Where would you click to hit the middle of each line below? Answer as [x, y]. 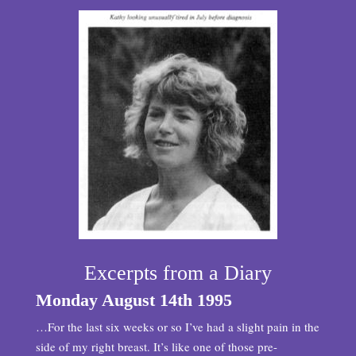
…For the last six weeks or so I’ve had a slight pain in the [177, 327]
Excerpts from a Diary [178, 273]
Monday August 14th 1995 [133, 300]
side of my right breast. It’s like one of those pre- [156, 346]
